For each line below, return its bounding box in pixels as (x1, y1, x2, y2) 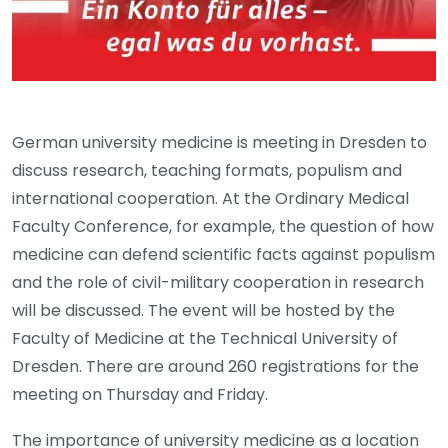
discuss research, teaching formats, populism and (12, 159, 402, 183)
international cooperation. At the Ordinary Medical (12, 187, 409, 211)
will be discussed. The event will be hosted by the (12, 299, 395, 323)
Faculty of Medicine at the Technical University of (12, 327, 398, 351)
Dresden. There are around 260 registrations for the (12, 355, 419, 379)
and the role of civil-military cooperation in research (12, 271, 424, 295)
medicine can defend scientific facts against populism (12, 243, 435, 267)
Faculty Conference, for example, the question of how (12, 215, 434, 239)
